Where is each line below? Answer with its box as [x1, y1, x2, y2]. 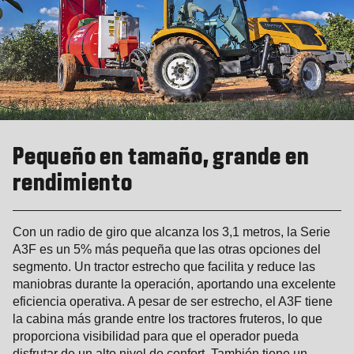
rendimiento [13, 172, 133, 195]
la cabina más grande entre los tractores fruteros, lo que [13, 311, 322, 326]
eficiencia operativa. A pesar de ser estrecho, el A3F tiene [13, 294, 333, 308]
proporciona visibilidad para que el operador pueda [13, 329, 299, 343]
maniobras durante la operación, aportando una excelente [13, 277, 336, 291]
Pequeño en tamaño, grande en [13, 146, 310, 169]
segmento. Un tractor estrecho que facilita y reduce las [13, 259, 315, 273]
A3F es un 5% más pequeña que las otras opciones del [13, 242, 321, 256]
